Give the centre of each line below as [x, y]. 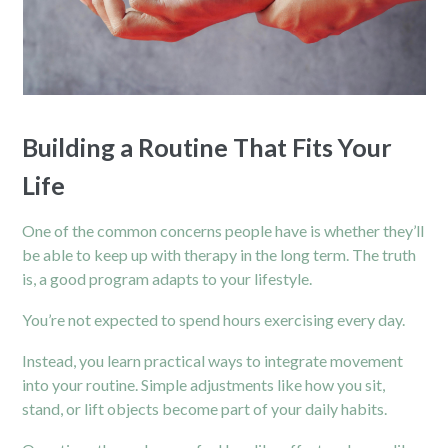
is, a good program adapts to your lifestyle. [167, 278]
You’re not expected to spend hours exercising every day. [214, 319]
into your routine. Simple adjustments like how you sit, [204, 384]
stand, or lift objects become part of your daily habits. [205, 408]
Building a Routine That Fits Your [207, 146]
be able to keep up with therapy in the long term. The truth [219, 254]
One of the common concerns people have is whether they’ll [223, 230]
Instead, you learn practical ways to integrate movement [213, 360]
